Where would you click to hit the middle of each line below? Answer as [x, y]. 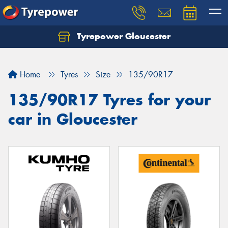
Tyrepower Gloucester [122, 36]
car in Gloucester [73, 119]
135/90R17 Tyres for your [109, 100]
